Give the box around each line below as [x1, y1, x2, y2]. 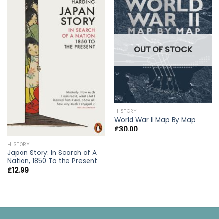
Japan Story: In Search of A [7, 148, 97, 158]
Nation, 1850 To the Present [7, 156, 97, 166]
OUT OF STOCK [134, 44, 192, 55]
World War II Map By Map [114, 115, 196, 125]
